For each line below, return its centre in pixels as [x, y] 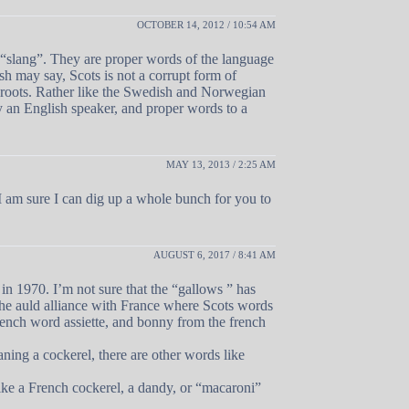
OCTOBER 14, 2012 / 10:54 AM [206, 24]
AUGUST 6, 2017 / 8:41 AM [215, 254]
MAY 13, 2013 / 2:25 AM [221, 164]
